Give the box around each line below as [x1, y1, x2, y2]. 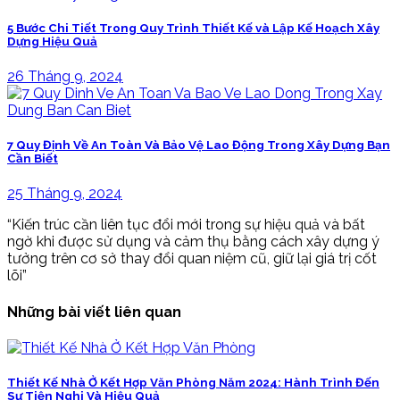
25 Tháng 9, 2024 [7, 185, 122, 203]
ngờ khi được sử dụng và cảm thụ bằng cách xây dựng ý [7, 233, 379, 251]
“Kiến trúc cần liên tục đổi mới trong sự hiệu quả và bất [7, 216, 365, 234]
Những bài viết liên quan [7, 303, 181, 321]
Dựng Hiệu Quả [7, 34, 97, 48]
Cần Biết [7, 152, 58, 166]
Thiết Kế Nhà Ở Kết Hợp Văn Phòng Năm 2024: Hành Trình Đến [7, 376, 379, 390]
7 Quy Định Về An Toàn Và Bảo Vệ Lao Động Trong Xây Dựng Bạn [7, 138, 390, 153]
